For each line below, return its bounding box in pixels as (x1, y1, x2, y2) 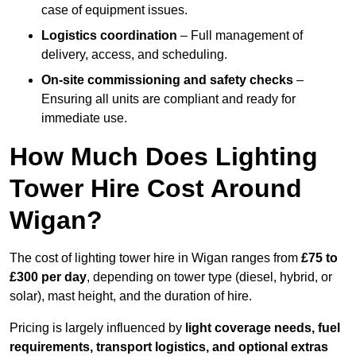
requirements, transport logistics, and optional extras (10, 340, 328, 354)
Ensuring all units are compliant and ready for (41, 92, 296, 106)
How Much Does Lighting (10, 142, 318, 172)
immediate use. (41, 111, 127, 126)
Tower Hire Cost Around (10, 174, 302, 203)
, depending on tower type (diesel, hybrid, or (87, 270, 332, 284)
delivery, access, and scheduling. (41, 48, 227, 62)
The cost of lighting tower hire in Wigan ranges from (10, 251, 301, 265)
